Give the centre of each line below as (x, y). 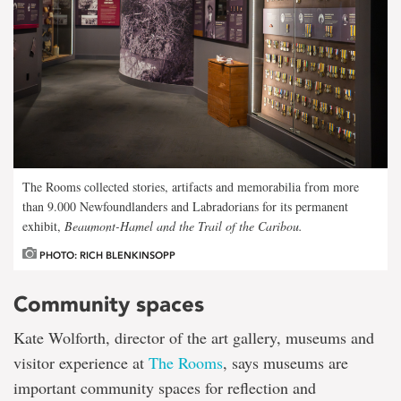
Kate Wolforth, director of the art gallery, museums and (194, 337)
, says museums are (286, 362)
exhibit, (43, 226)
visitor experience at (81, 362)
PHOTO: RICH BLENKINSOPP (106, 255)
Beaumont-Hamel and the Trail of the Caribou (182, 226)
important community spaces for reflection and (165, 387)
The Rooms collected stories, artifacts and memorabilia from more (191, 186)
